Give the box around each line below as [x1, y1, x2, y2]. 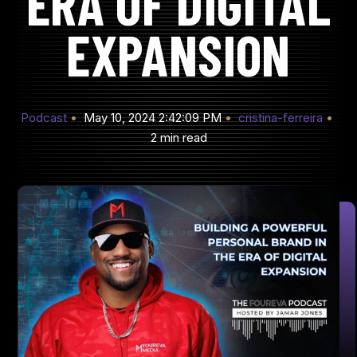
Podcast [20, 110, 67, 125]
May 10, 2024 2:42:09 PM [83, 110, 222, 125]
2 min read [150, 130, 207, 145]
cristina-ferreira [238, 110, 324, 125]
